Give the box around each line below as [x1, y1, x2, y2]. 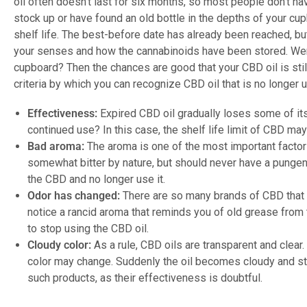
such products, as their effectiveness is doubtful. [27, 271, 262, 285]
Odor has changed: [27, 189, 120, 203]
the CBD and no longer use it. [27, 173, 165, 186]
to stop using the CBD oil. [27, 222, 149, 236]
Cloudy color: [27, 238, 91, 252]
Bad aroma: [27, 140, 84, 153]
